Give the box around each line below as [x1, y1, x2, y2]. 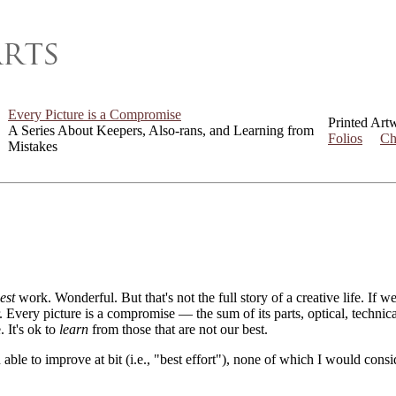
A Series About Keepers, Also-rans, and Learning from [8, 123, 314, 138]
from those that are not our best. [88, 321, 268, 337]
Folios [328, 131, 362, 146]
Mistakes [8, 139, 57, 154]
